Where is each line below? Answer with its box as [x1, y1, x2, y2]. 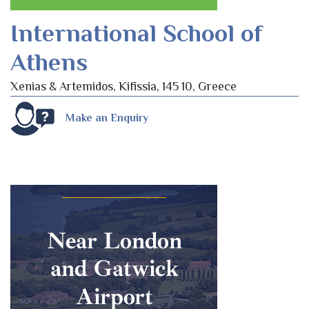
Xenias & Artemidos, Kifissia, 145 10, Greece [10, 79, 237, 93]
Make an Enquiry [66, 112, 148, 125]
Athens [10, 48, 88, 76]
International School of [10, 19, 263, 47]
